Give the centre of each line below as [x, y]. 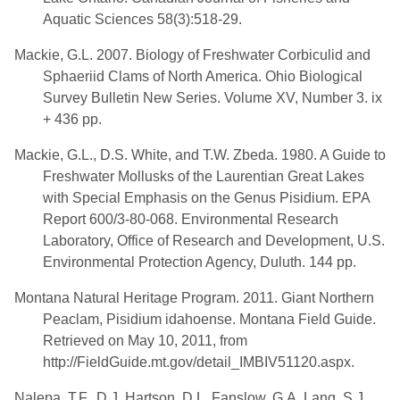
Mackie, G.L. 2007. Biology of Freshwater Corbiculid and [192, 54]
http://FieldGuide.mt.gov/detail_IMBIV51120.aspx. [199, 362]
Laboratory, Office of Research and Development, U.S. [214, 240]
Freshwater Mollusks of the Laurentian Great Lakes [204, 176]
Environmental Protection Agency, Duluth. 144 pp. [200, 262]
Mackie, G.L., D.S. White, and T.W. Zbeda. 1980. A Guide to [200, 154]
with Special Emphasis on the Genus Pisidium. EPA [206, 197]
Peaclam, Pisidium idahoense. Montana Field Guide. [209, 319]
